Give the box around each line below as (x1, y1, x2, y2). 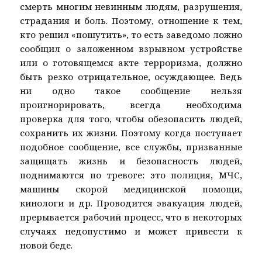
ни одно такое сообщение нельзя (20, 85, 242, 97)
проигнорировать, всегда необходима (20, 99, 242, 111)
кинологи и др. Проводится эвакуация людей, (20, 197, 242, 209)
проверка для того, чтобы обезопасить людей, (20, 113, 242, 125)
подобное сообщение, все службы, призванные (20, 141, 242, 153)
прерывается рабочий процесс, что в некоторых (20, 211, 242, 223)
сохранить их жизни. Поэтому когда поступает (20, 127, 242, 139)
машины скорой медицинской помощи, (20, 183, 242, 195)
